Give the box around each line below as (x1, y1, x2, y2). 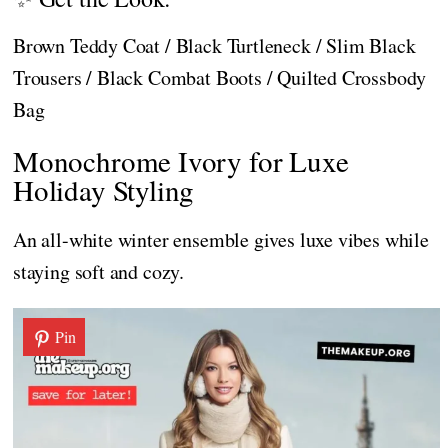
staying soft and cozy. (13, 257, 185, 285)
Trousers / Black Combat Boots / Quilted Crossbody (13, 63, 427, 91)
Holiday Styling (13, 169, 195, 209)
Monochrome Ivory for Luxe (13, 140, 349, 180)
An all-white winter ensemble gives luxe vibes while (13, 225, 429, 253)
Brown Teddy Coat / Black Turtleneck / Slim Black (13, 31, 416, 59)
